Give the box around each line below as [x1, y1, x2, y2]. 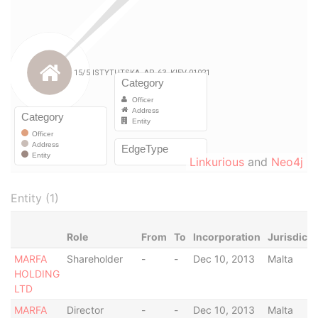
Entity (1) [11, 191, 59, 205]
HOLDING [13, 268, 60, 280]
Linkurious [190, 155, 244, 169]
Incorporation [192, 231, 261, 243]
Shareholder [66, 253, 123, 265]
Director [66, 304, 104, 316]
